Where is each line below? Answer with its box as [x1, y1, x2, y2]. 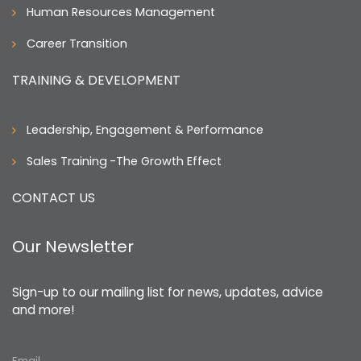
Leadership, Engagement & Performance [27, 122, 263, 139]
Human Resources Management [27, 4, 215, 21]
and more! [12, 301, 74, 319]
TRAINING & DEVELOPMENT [12, 71, 180, 90]
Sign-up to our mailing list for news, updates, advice [12, 284, 323, 301]
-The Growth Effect [110, 153, 222, 170]
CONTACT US [12, 189, 95, 208]
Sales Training [27, 153, 107, 170]
